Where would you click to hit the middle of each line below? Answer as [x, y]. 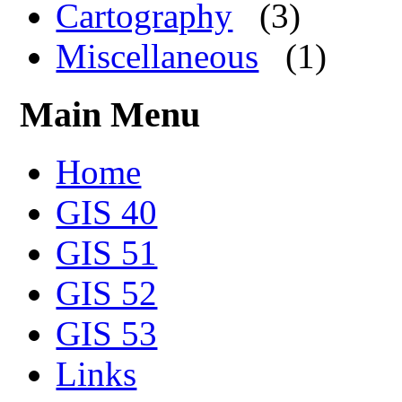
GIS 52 [107, 293]
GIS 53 [107, 334]
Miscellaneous [157, 56]
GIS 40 [107, 213]
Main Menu [110, 114]
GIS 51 [107, 253]
